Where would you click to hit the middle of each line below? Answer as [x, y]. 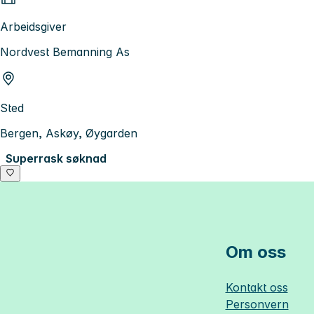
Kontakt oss [257, 288]
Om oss [255, 252]
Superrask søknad [56, 159]
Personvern [257, 305]
